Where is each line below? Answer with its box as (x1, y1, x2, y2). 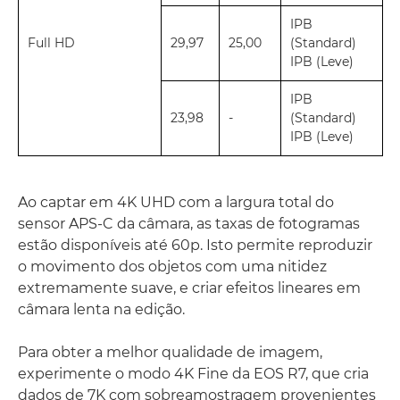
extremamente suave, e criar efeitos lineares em (18, 279, 361, 296)
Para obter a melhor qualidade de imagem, (18, 343, 322, 361)
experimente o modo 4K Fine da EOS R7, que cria (18, 364, 369, 382)
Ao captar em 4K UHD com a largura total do (18, 193, 334, 211)
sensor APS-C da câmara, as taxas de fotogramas (18, 214, 360, 232)
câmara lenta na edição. (18, 300, 185, 318)
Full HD (28, 34, 75, 51)
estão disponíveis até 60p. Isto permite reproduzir (18, 236, 372, 254)
